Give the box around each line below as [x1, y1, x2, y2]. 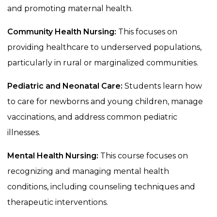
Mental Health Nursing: [7, 151, 100, 160]
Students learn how [124, 81, 202, 91]
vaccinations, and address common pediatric [7, 112, 177, 122]
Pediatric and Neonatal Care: [7, 81, 124, 91]
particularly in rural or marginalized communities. [7, 58, 198, 67]
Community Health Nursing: [7, 27, 116, 36]
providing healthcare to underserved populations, [7, 42, 201, 52]
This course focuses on [100, 151, 188, 160]
